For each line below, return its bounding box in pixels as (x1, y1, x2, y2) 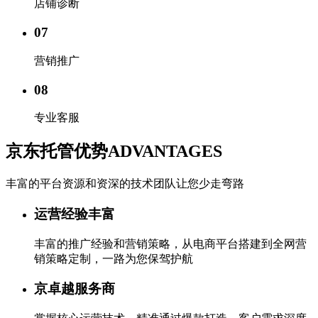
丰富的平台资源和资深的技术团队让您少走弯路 (6, 177, 244, 190)
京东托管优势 (6, 142, 108, 161)
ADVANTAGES (108, 142, 222, 161)
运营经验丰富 (34, 206, 115, 221)
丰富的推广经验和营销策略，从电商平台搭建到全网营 (34, 237, 307, 250)
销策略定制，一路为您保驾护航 (34, 252, 193, 265)
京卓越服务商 (34, 281, 115, 297)
